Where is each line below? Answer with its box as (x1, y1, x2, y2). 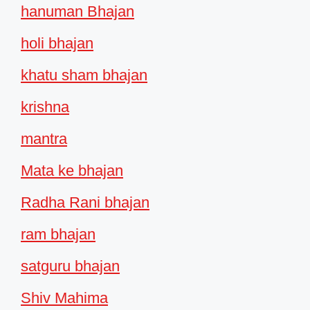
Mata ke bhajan (21, 162, 123, 179)
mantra (21, 130, 67, 147)
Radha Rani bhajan (21, 194, 149, 211)
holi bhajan (21, 35, 93, 52)
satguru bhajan (21, 257, 120, 275)
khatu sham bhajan (21, 66, 147, 84)
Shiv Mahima (21, 289, 108, 307)
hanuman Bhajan (21, 3, 134, 20)
